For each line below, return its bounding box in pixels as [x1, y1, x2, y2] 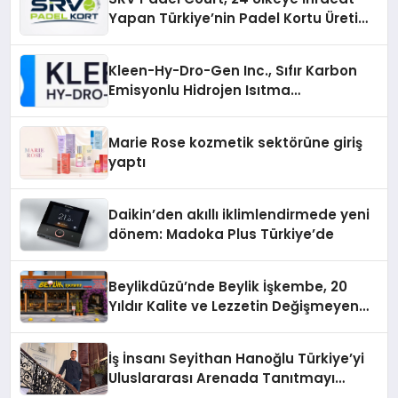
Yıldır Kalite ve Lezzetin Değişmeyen [108, 297, 360, 316]
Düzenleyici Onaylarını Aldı [108, 120, 296, 139]
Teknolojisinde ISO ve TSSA [108, 100, 299, 120]
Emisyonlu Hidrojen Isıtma [108, 81, 291, 100]
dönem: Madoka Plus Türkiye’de [108, 225, 335, 244]
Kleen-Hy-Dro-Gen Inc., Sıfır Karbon [108, 61, 358, 81]
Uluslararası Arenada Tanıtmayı [108, 369, 336, 388]
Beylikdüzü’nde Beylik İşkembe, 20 [108, 277, 348, 297]
